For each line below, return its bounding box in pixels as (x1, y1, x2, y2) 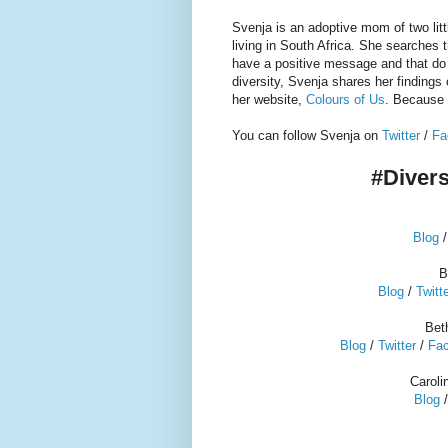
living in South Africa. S (232, 37, 368, 53)
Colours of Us (306, 91, 385, 107)
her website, (232, 91, 306, 107)
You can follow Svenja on (232, 127, 382, 143)
